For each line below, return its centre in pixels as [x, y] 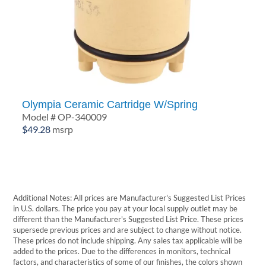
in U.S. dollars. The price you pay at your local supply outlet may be [126, 208]
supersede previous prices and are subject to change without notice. [128, 230]
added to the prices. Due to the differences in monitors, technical [122, 251]
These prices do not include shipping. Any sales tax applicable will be [128, 240]
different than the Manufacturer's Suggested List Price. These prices [129, 219]
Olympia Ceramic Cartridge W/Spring [110, 105]
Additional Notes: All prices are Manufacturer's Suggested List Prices [130, 198]
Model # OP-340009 [65, 117]
